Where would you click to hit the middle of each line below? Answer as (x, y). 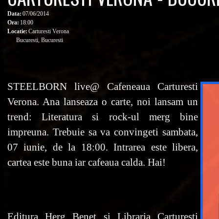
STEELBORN (37, 86)
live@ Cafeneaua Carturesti (132, 86)
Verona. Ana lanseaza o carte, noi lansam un (103, 101)
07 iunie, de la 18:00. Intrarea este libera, (103, 147)
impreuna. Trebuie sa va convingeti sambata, (103, 132)
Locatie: (17, 31)
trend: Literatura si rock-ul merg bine (103, 117)
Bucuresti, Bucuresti (40, 40)
